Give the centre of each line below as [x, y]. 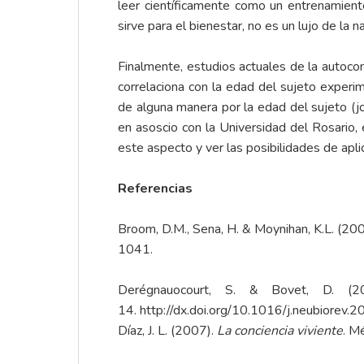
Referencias [155, 189]
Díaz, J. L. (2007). [167, 331]
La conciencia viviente [280, 331]
